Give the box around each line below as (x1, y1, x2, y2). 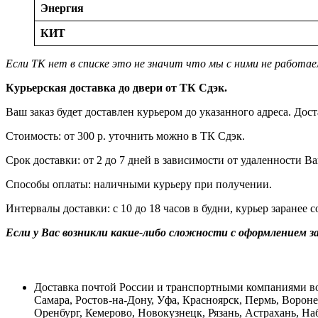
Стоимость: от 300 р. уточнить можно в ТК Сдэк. (6, 129, 245, 142)
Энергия (40, 1, 84, 14)
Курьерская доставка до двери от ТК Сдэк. (6, 81, 227, 94)
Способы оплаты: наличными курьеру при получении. (6, 177, 272, 190)
